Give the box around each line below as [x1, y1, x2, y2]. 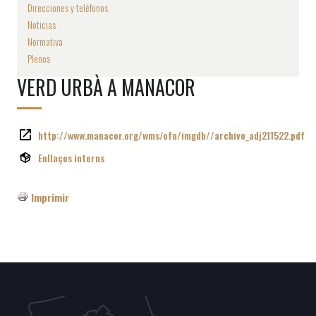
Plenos [28, 50, 50, 66]
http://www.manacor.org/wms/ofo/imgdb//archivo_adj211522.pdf [38, 127, 305, 142]
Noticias [28, 16, 56, 32]
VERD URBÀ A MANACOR [17, 72, 195, 102]
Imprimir [31, 189, 69, 205]
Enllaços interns [38, 150, 104, 165]
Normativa [28, 33, 63, 49]
